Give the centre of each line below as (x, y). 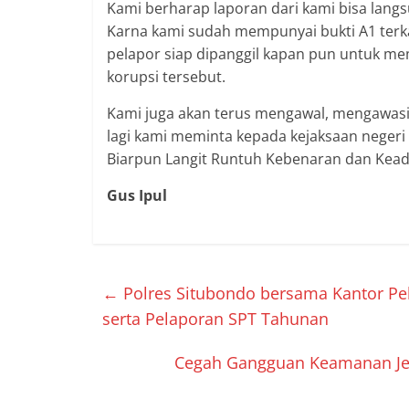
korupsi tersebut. (166, 77)
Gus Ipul (137, 195)
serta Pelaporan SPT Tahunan (215, 319)
